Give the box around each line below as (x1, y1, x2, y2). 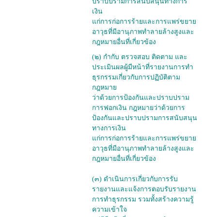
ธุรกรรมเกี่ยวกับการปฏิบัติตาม (92, 74, 180, 81)
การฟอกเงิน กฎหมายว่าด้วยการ (92, 104, 185, 112)
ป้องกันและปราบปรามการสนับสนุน (92, 114, 197, 122)
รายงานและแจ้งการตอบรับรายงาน (92, 186, 196, 193)
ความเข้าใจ (92, 206, 127, 214)
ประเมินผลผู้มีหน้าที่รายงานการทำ (92, 63, 193, 71)
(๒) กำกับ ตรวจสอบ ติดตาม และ (92, 53, 187, 61)
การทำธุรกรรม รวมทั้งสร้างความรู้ (92, 196, 194, 203)
